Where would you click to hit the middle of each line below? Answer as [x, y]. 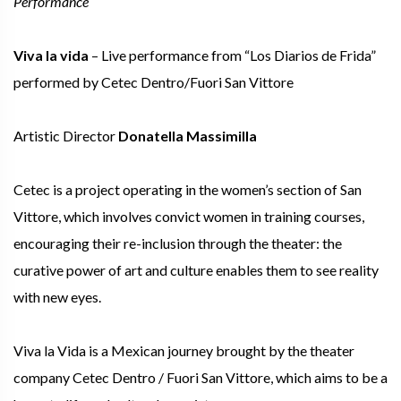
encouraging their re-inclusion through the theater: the [178, 243]
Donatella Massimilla [189, 135]
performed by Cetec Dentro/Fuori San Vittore [154, 81]
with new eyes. [59, 296]
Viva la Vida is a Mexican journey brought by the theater [184, 350]
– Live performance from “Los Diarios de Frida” [232, 55]
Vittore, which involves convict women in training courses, [189, 216]
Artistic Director [66, 135]
